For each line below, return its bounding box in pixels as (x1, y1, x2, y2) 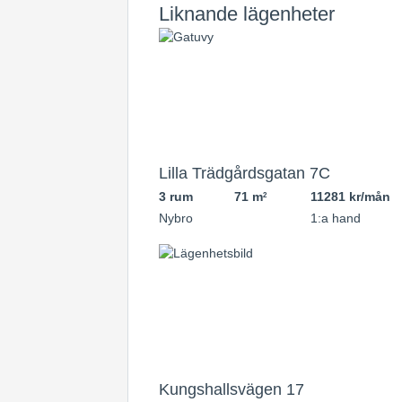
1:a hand (310, 211, 361, 225)
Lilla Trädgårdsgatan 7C (159, 164, 330, 182)
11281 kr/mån (310, 189, 390, 204)
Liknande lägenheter (159, 3, 335, 25)
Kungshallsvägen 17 (159, 380, 304, 398)
